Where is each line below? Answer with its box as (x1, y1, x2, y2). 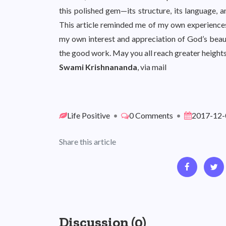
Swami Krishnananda (59, 62, 137, 72)
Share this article (59, 137, 116, 146)
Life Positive (67, 110, 110, 120)
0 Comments (129, 110, 173, 120)
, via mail (137, 62, 166, 72)
